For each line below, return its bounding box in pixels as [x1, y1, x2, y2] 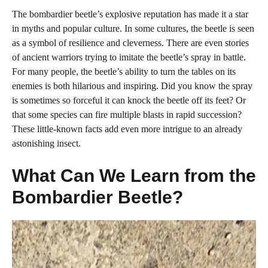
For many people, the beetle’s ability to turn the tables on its [12, 66, 236, 77]
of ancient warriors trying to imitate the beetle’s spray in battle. [12, 52, 246, 63]
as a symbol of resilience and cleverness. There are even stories [12, 38, 249, 48]
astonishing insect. [12, 138, 81, 149]
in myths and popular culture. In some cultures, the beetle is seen [12, 23, 254, 34]
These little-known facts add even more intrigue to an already [12, 124, 242, 135]
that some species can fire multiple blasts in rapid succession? [12, 109, 242, 120]
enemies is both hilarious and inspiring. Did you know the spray [12, 81, 252, 92]
